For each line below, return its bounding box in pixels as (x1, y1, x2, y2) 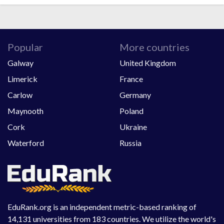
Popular (7, 41, 43, 53)
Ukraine (119, 122, 147, 132)
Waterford (7, 138, 44, 148)
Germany (119, 90, 151, 100)
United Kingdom (119, 58, 176, 68)
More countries (119, 41, 189, 53)
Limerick (7, 74, 37, 84)
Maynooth (7, 106, 43, 116)
